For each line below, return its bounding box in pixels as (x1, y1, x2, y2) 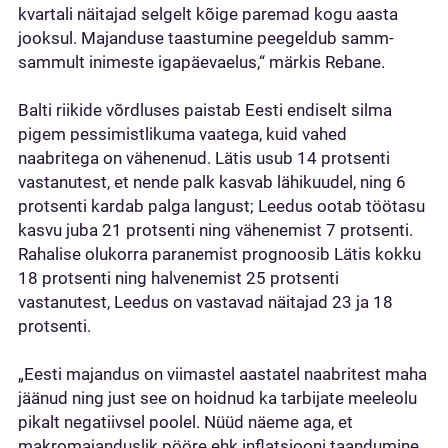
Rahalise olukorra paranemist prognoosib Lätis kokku (18, 244, 421, 264)
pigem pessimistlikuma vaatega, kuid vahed (18, 124, 347, 144)
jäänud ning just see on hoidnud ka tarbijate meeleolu (18, 388, 417, 408)
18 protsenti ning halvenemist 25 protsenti (18, 268, 339, 288)
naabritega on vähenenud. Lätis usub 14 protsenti (18, 148, 390, 168)
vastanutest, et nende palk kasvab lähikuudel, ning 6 (18, 172, 406, 192)
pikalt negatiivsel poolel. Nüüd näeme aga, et (18, 412, 353, 432)
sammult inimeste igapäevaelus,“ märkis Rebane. (18, 52, 385, 72)
